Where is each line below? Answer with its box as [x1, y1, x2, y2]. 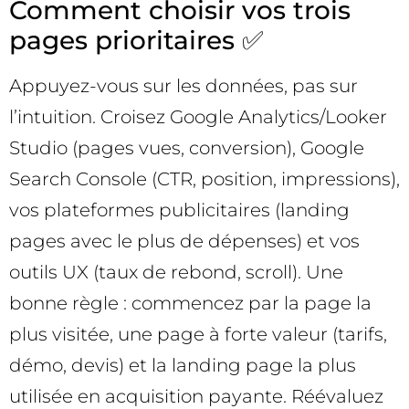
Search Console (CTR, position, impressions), [9, 167, 400, 190]
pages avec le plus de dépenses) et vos [9, 229, 360, 252]
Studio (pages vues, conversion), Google [9, 136, 364, 159]
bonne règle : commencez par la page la [9, 291, 372, 314]
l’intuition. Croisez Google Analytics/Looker [9, 105, 387, 128]
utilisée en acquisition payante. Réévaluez [9, 384, 383, 407]
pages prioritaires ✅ [9, 24, 264, 56]
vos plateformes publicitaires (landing [9, 198, 350, 221]
